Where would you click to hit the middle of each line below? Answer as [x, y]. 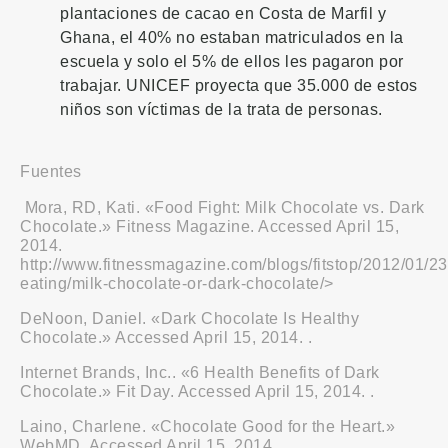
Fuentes [51, 171]
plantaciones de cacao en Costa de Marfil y [223, 13]
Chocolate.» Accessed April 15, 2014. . [166, 338]
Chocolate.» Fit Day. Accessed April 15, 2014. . [197, 392]
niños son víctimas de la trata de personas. [221, 109]
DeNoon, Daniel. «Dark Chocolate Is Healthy [189, 319]
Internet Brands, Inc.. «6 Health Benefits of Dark [200, 373]
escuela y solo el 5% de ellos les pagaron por [232, 61]
